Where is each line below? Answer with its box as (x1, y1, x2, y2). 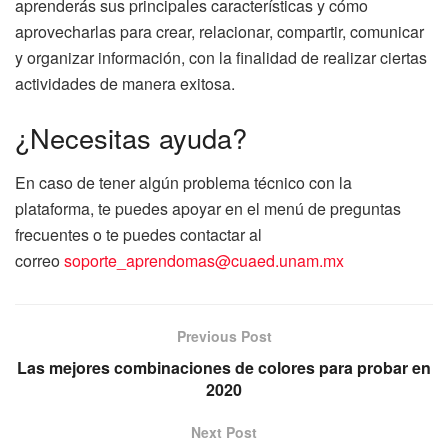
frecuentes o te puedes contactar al (15, 222, 262, 246)
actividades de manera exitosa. (15, 72, 235, 96)
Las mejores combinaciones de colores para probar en (17, 355, 431, 379)
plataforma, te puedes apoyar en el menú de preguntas (15, 196, 401, 220)
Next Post (191, 421, 257, 442)
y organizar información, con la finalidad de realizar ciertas (15, 46, 427, 70)
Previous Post (176, 325, 272, 346)
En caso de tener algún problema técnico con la (15, 170, 352, 194)
